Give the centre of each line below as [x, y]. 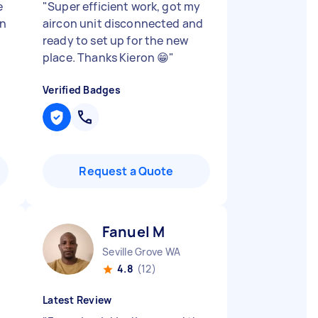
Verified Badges [82, 90]
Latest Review [77, 300]
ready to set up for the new [116, 40]
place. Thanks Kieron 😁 [106, 57]
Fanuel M [134, 232]
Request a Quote [126, 171]
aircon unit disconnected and [123, 23]
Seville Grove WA [141, 252]
